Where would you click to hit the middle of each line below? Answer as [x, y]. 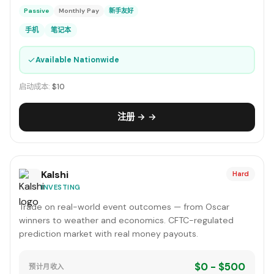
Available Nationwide [77, 60]
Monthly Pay [79, 11]
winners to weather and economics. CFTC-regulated [126, 220]
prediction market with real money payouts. [109, 234]
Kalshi [55, 175]
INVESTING [61, 187]
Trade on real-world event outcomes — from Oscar [124, 207]
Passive [36, 11]
